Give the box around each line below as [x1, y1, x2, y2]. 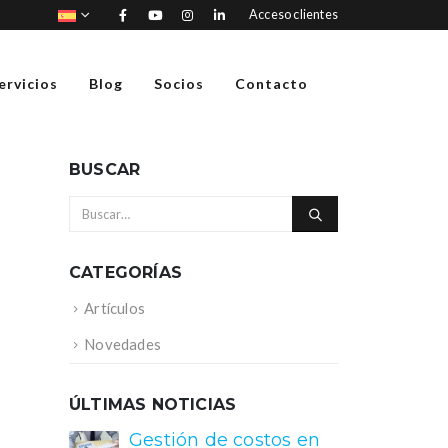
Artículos [84, 298, 146, 317]
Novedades [84, 335, 162, 354]
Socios [154, 75, 204, 93]
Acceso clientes [249, 7, 338, 22]
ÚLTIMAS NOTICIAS [69, 395, 237, 415]
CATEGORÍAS [69, 262, 182, 282]
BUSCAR [69, 159, 141, 179]
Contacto [235, 75, 308, 93]
